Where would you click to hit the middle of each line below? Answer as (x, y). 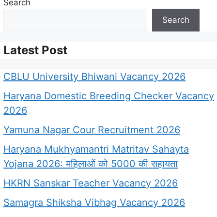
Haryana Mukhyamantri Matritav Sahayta (96, 149)
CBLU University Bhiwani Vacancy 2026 (94, 76)
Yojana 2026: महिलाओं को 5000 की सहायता (91, 163)
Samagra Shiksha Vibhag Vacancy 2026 (94, 202)
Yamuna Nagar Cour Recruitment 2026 (92, 130)
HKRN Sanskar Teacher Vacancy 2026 (91, 183)
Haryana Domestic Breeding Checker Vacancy (109, 96)
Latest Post (35, 50)
